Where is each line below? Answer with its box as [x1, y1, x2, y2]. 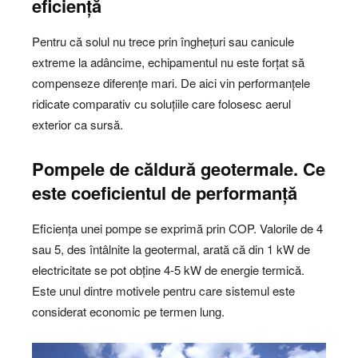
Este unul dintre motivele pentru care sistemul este [32, 282, 295, 300]
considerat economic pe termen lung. [32, 303, 225, 320]
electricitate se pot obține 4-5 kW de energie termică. [32, 261, 304, 279]
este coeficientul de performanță [32, 180, 297, 206]
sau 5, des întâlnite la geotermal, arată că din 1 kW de [32, 241, 310, 258]
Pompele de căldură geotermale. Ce [32, 156, 325, 182]
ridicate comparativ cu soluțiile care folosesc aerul [32, 95, 291, 113]
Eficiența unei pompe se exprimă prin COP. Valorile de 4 [32, 220, 323, 237]
